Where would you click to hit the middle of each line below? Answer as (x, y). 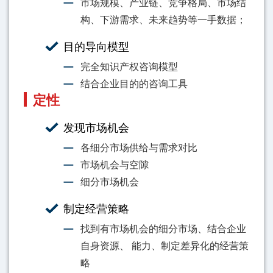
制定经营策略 (96, 208)
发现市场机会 (96, 127)
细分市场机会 (110, 181)
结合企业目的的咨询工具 (134, 83)
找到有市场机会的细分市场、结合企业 (163, 228)
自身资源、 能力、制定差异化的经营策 (165, 245)
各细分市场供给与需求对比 (139, 147)
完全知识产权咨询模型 (129, 66)
